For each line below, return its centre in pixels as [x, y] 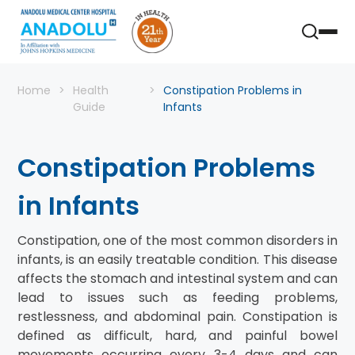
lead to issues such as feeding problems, [177, 298]
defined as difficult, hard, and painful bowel [177, 336]
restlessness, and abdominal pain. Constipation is [177, 317]
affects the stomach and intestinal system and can [177, 279]
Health [91, 90]
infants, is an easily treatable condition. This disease [177, 260]
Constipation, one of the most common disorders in [177, 240]
